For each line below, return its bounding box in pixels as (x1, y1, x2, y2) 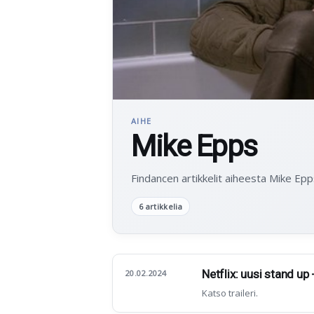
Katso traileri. (202, 287, 258, 300)
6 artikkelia (139, 201, 182, 212)
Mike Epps (131, 129, 257, 164)
